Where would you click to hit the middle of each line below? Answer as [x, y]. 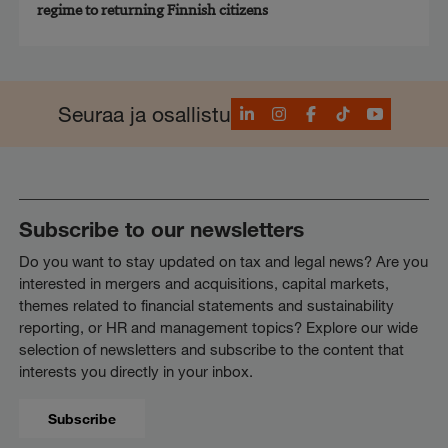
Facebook [333, 109]
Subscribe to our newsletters [162, 229]
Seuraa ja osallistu [144, 113]
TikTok [351, 109]
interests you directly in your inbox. [136, 370]
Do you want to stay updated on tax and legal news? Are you [224, 260]
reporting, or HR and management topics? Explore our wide [219, 326]
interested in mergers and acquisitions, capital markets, [204, 282]
